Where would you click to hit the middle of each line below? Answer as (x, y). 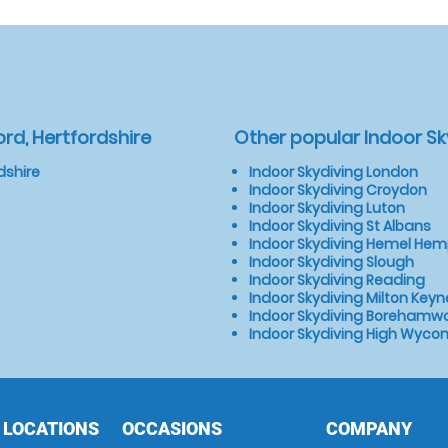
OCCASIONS (171, 428)
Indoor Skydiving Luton (327, 208)
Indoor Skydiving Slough (331, 262)
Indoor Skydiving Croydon (338, 190)
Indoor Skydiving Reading (337, 280)
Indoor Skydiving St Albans (340, 226)
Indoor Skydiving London (333, 172)
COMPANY (369, 428)
